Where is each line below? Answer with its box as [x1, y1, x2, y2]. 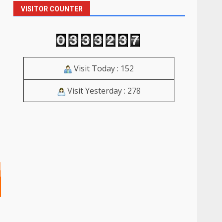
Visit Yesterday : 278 [65, 85, 141, 97]
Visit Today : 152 [72, 63, 134, 74]
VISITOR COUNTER [21, 5, 83, 13]
